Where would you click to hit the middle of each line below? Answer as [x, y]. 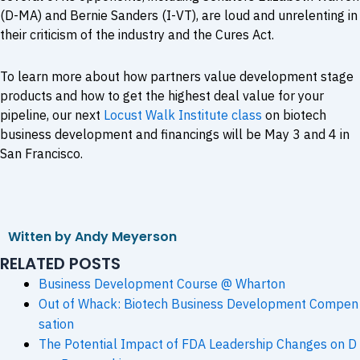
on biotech [294, 115]
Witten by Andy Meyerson [92, 236]
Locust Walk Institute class [183, 115]
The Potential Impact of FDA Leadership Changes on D [198, 344]
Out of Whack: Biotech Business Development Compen [198, 303]
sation [56, 323]
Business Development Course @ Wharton [162, 283]
